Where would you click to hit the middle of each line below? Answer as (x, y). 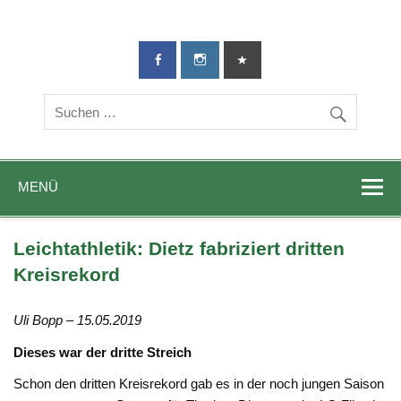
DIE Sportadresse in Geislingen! (121, 42)
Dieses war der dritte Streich (103, 352)
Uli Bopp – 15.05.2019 (78, 320)
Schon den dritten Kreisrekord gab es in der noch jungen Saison (199, 384)
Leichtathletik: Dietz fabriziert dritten (179, 249)
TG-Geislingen (301, 41)
